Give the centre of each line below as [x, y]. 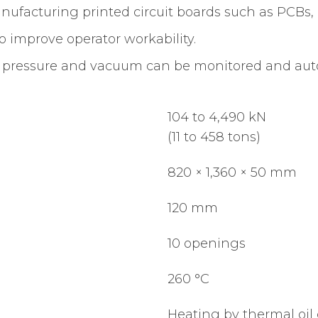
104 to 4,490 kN [217, 117]
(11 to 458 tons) [214, 137]
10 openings [207, 243]
